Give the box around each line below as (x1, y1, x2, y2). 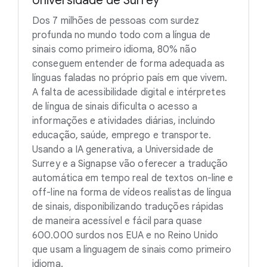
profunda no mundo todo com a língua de (32, 29, 210, 42)
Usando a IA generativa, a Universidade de (32, 144, 214, 156)
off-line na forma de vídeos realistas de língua (32, 187, 231, 199)
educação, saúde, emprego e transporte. (32, 129, 211, 142)
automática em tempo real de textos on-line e (32, 172, 234, 185)
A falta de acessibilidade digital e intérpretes (32, 86, 226, 99)
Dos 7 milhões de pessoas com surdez (32, 15, 200, 27)
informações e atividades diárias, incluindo (32, 115, 216, 128)
